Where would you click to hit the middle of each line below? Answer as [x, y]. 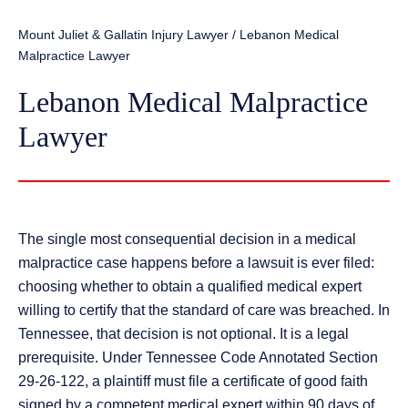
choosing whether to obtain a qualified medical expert [190, 287]
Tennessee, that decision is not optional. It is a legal [184, 334]
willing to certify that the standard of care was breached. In [204, 311]
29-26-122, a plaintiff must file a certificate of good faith [193, 382]
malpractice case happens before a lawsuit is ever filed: [196, 263]
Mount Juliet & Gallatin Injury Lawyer [123, 35]
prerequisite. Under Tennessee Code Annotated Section [198, 358]
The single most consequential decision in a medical [187, 240]
